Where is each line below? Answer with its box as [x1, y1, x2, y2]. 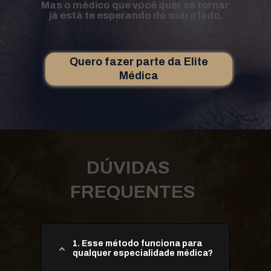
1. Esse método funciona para [72, 238, 202, 248]
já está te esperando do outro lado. [48, 10, 223, 22]
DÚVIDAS [86, 157, 170, 177]
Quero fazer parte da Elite [70, 55, 209, 68]
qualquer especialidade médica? [72, 248, 213, 258]
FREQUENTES [70, 181, 195, 201]
